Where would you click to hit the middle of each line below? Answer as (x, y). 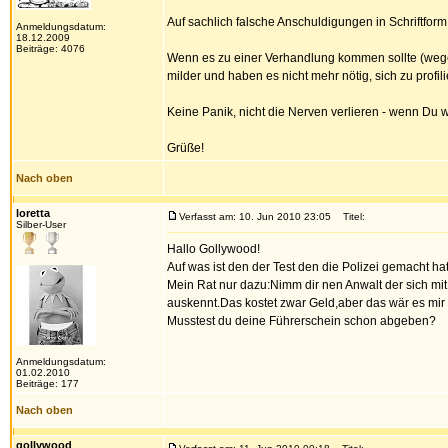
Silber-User (41, 224)
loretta (33, 213)
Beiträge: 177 (47, 383)
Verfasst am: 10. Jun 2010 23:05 (255, 216)
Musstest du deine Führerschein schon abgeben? (301, 321)
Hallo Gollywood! (213, 249)
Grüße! (185, 148)
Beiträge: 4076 (50, 48)
